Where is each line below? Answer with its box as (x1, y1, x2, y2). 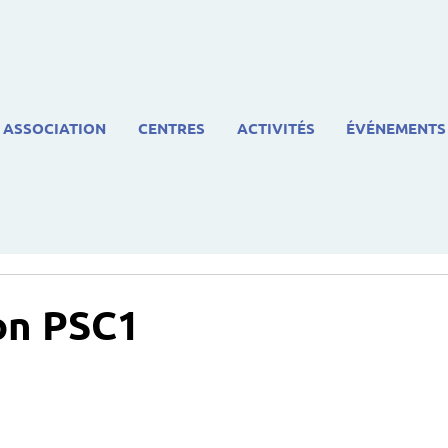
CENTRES (138, 118, 205, 138)
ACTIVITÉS (237, 118, 315, 138)
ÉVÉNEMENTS (346, 118, 446, 138)
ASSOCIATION (3, 118, 106, 138)
